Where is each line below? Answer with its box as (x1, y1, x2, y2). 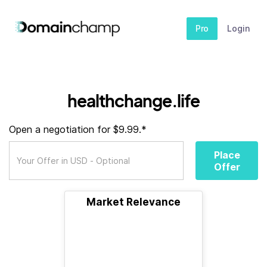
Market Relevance (86, 196, 181, 208)
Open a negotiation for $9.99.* (9, 123, 147, 135)
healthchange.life (67, 90, 200, 111)
